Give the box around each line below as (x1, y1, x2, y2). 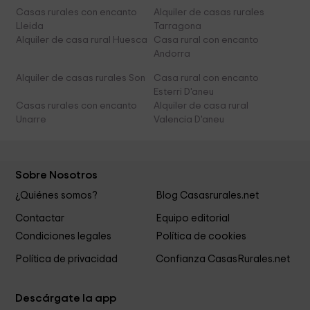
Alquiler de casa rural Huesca (16, 35, 148, 46)
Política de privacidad (15, 253, 118, 264)
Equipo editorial (155, 212, 230, 224)
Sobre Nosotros (15, 170, 98, 181)
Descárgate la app (15, 292, 117, 304)
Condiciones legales (15, 230, 112, 241)
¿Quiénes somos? (15, 190, 98, 201)
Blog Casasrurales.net (155, 190, 259, 201)
